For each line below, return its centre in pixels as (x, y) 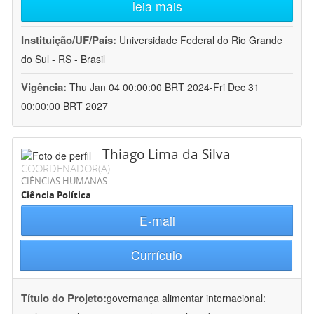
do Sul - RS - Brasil (63, 59)
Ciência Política (56, 195)
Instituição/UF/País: (70, 40)
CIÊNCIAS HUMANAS (64, 181)
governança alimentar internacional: (186, 298)
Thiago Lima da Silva (166, 155)
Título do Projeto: (64, 298)
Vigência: (45, 87)
